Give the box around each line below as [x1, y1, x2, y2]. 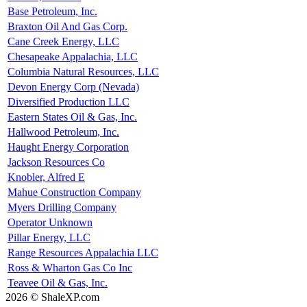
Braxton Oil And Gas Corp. [8, 20, 127, 32]
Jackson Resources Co [8, 156, 105, 168]
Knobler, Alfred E [8, 171, 85, 183]
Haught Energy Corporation [8, 140, 129, 153]
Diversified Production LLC [8, 95, 130, 108]
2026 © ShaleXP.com [5, 291, 99, 303]
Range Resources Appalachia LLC [8, 246, 158, 258]
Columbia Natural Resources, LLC [8, 65, 159, 77]
